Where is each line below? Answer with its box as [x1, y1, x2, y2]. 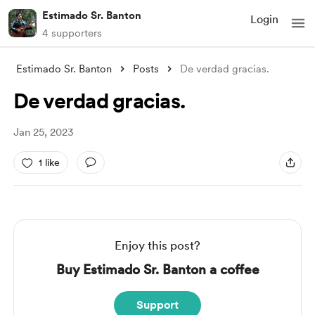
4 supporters [42, 27, 102, 39]
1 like [38, 156, 60, 168]
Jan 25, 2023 [13, 126, 74, 139]
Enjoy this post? [115, 238, 200, 252]
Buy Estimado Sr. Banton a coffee [56, 262, 259, 278]
